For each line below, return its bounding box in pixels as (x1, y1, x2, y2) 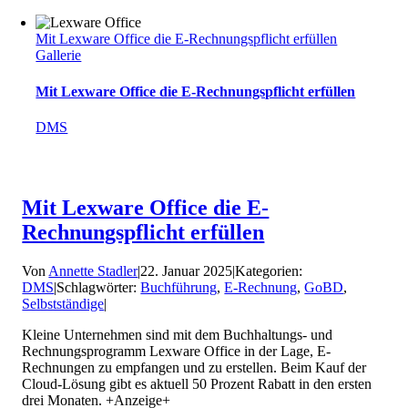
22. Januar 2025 (140, 262, 233, 279)
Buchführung (140, 279, 218, 295)
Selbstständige (22, 295, 105, 311)
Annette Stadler (48, 262, 138, 279)
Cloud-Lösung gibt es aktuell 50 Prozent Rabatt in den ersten (22, 375, 372, 392)
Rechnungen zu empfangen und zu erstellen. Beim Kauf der (22, 359, 367, 375)
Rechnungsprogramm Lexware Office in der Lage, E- (22, 342, 331, 359)
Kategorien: (235, 262, 303, 279)
